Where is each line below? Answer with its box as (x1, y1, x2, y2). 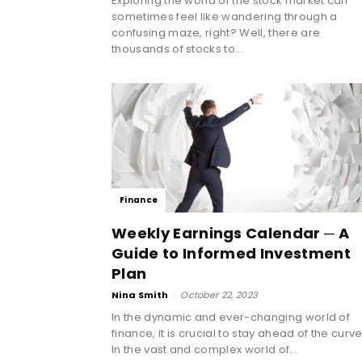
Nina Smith (112, 288, 169, 301)
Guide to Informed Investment (112, 242, 351, 263)
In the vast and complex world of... (112, 341, 298, 357)
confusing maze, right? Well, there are (112, 24, 321, 40)
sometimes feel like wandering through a (112, 8, 338, 24)
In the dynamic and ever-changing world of (112, 309, 351, 325)
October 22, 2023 (180, 288, 258, 301)
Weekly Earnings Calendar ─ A (112, 222, 349, 243)
